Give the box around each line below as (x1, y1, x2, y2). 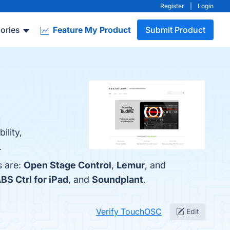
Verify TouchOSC (96, 206, 162, 217)
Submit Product (145, 25, 205, 35)
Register (160, 2, 184, 10)
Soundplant (92, 174, 143, 185)
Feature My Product (51, 25, 131, 35)
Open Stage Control (24, 160, 111, 170)
